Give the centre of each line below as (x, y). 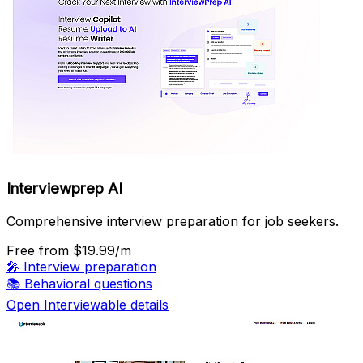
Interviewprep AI (64, 189)
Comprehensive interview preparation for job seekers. (173, 221)
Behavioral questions (88, 283)
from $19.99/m (85, 250)
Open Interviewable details (88, 304)
